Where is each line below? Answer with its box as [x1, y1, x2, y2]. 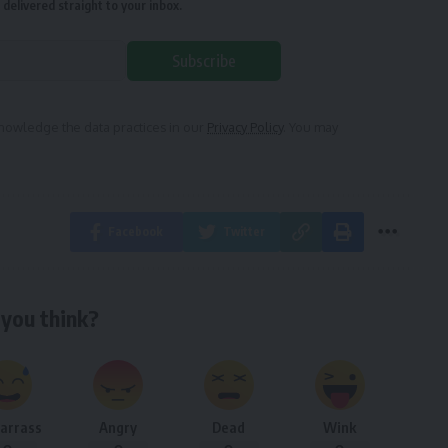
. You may [283, 119, 338, 136]
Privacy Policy [207, 119, 283, 136]
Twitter [222, 224, 265, 240]
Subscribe [172, 51, 236, 72]
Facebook [107, 224, 163, 240]
